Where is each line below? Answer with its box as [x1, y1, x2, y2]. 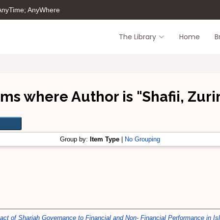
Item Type [90, 136, 119, 143]
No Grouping [125, 136, 160, 143]
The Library [119, 31, 156, 42]
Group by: [60, 136, 90, 143]
